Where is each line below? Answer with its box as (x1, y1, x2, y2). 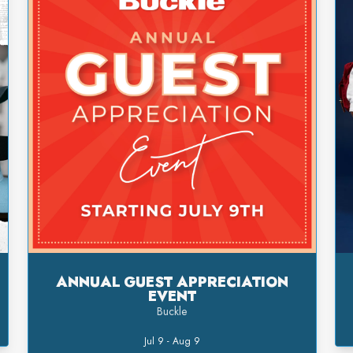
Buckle (157, 303, 188, 320)
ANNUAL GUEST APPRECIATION (55, 272, 288, 293)
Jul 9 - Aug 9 (143, 334, 200, 349)
